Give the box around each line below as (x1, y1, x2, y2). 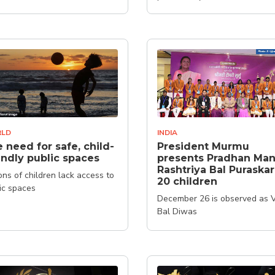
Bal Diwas (157, 205, 197, 217)
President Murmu (157, 140, 249, 152)
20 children (157, 175, 217, 187)
